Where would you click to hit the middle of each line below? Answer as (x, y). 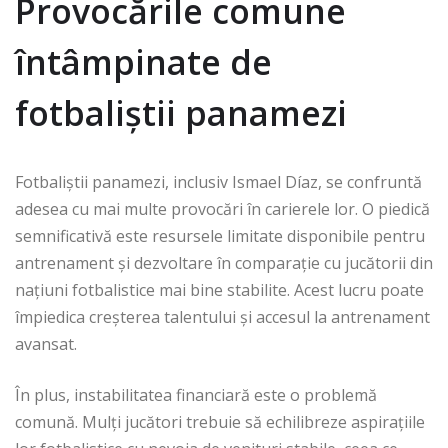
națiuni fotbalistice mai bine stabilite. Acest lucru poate (219, 290)
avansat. (46, 344)
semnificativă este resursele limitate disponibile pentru (220, 236)
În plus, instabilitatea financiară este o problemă (196, 395)
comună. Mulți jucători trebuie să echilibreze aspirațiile (220, 422)
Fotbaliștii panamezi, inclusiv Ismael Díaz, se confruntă (218, 182)
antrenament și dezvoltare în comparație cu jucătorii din (224, 263)
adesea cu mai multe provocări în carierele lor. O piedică (222, 209)
